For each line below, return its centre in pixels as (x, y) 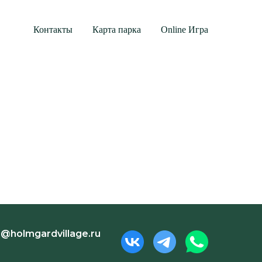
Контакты (53, 30)
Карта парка (117, 30)
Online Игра (185, 30)
